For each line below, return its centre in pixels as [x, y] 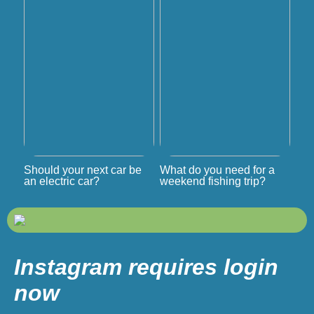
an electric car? [61, 181]
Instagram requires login [146, 267]
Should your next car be [82, 170]
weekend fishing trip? [212, 181]
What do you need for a [217, 170]
